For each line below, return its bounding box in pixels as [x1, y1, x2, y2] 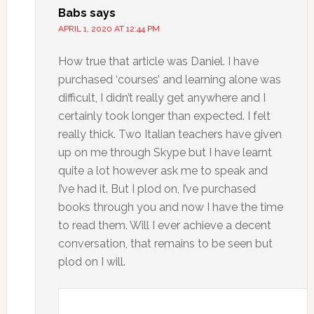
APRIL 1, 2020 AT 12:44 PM [57, 24, 160, 34]
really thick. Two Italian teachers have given [57, 128, 282, 141]
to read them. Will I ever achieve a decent [57, 219, 271, 232]
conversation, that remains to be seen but [57, 237, 273, 250]
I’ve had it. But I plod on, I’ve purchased [57, 182, 256, 196]
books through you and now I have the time [57, 200, 283, 214]
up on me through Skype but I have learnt [57, 146, 272, 159]
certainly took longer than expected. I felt [57, 109, 271, 123]
